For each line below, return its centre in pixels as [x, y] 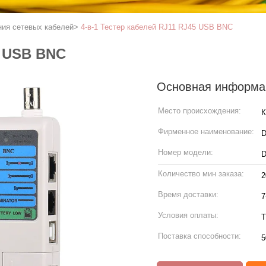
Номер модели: [186, 152]
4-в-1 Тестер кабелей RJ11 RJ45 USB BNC [157, 27]
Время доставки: [188, 194]
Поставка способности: [199, 236]
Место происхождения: [199, 111]
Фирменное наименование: [206, 132]
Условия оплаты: [188, 215]
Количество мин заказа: [201, 174]
